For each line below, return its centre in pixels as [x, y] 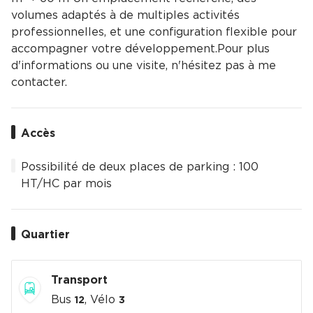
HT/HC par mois [66, 184]
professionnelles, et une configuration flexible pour [154, 32]
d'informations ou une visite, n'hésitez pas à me [144, 66]
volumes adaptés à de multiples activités [125, 15]
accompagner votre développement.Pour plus [140, 49]
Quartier [45, 235]
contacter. [39, 82]
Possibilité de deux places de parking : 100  [141, 167]
